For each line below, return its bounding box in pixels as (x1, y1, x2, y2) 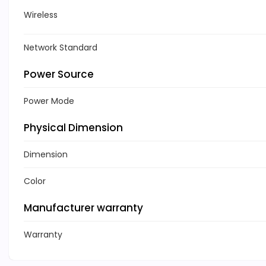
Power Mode (24, 95, 74, 107)
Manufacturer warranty (24, 201, 143, 216)
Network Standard (24, 42, 97, 54)
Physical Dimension (24, 121, 123, 135)
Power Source (24, 67, 94, 82)
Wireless (24, 9, 58, 21)
